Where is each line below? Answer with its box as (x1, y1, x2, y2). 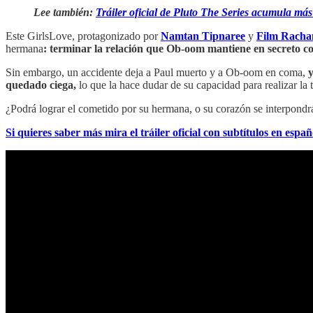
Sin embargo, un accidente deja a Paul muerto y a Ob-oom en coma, (6, 66, 308, 78)
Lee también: (34, 6, 96, 18)
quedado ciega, (6, 78, 79, 91)
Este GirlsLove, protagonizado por (6, 29, 161, 42)
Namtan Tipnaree (161, 29, 245, 42)
